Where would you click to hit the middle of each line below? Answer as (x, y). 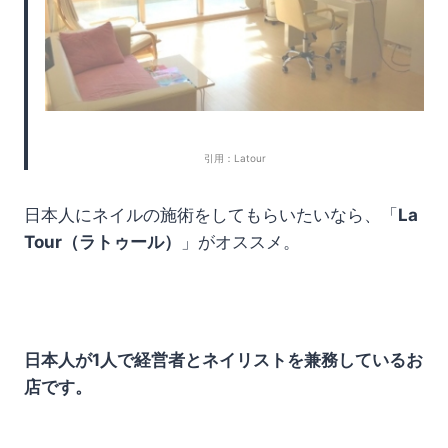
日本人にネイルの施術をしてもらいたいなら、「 (211, 215)
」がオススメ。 (240, 242)
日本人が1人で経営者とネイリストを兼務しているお (223, 360)
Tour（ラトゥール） (102, 242)
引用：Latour (234, 158)
